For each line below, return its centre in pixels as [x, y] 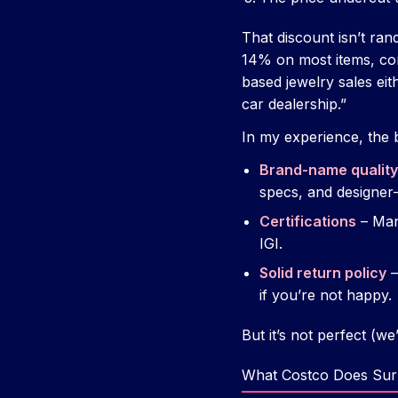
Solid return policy [323, 273]
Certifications [308, 222]
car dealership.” [294, 104]
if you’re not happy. [326, 295]
